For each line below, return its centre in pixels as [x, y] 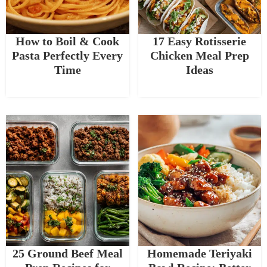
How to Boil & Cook [68, 41]
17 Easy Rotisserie [200, 41]
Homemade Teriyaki [199, 254]
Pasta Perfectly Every [68, 56]
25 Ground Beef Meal [67, 254]
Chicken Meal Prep [199, 56]
